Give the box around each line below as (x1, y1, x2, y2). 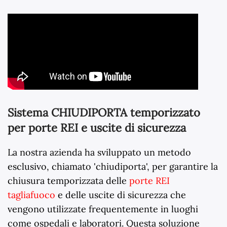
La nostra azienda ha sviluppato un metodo (8, 146, 191, 159)
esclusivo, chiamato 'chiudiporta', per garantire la (8, 161, 218, 173)
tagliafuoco (8, 189, 55, 201)
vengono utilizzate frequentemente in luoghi (8, 203, 198, 215)
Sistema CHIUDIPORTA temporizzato (8, 105, 200, 120)
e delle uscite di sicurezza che (55, 189, 186, 201)
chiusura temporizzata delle (8, 175, 129, 187)
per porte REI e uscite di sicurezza (8, 121, 186, 135)
